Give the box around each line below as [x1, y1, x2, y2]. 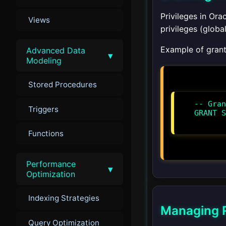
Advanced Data [26, 45, 85, 56]
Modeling [26, 55, 62, 66]
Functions [28, 129, 64, 138]
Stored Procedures [28, 80, 97, 90]
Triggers [28, 104, 59, 114]
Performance [26, 159, 76, 169]
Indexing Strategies [28, 193, 99, 203]
